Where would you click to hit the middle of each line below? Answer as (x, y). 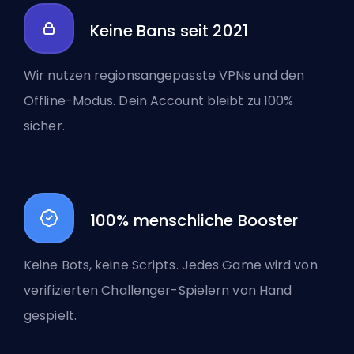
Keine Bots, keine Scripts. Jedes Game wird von (171, 265)
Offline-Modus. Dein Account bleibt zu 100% (159, 101)
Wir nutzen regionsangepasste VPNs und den (164, 75)
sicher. (44, 126)
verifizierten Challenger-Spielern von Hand (158, 290)
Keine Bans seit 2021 (169, 31)
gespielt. (50, 316)
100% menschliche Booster (194, 220)
